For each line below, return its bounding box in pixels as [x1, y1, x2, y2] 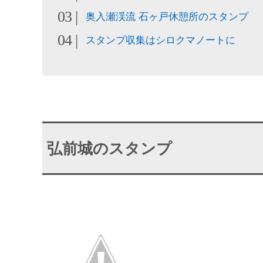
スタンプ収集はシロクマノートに [86, 34, 236, 46]
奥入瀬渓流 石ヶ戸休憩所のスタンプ [86, 11, 249, 22]
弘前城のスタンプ [46, 140, 172, 158]
